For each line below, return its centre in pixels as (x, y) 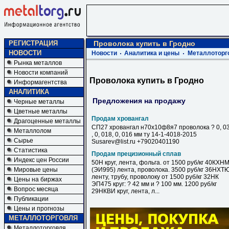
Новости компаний (41, 73)
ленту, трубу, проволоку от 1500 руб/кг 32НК (155, 177)
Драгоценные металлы (47, 121)
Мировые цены (36, 170)
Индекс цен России (41, 160)
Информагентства (40, 82)
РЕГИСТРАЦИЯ (33, 43)
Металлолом (32, 131)
